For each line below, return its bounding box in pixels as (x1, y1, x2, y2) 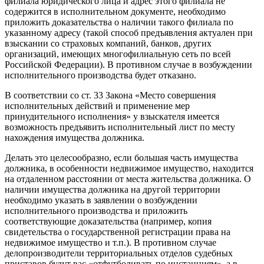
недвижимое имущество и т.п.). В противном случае (5, 237, 216, 247)
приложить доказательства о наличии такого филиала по (5, 16, 233, 27)
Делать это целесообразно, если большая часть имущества (5, 152, 238, 163)
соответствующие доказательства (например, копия (5, 216, 212, 226)
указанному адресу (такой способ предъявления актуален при (5, 27, 253, 38)
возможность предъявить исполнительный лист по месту (5, 121, 235, 132)
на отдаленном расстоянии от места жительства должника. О (5, 173, 251, 184)
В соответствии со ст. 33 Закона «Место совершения (5, 90, 216, 100)
